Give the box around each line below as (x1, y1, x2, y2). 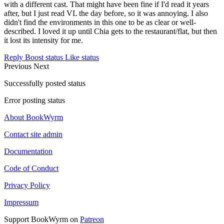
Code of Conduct (4, 164, 58, 173)
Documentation (4, 147, 52, 156)
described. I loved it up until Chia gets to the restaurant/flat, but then (4, 27, 217, 36)
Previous (4, 62, 33, 71)
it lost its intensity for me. (4, 36, 83, 45)
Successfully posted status (4, 79, 85, 88)
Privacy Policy (4, 181, 50, 190)
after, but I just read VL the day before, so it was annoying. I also (4, 9, 208, 18)
